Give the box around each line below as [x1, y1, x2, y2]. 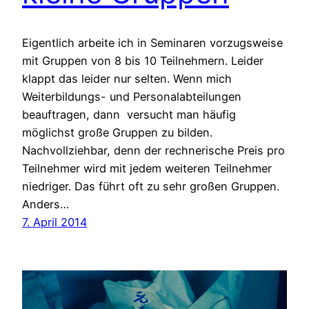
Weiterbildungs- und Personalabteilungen [22, 90, 241, 104]
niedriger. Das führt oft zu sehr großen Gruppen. [22, 179, 279, 194]
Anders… [22, 197, 69, 212]
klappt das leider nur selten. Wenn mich [22, 72, 232, 86]
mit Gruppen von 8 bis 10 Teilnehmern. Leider [22, 54, 263, 68]
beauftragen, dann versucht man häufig [22, 108, 236, 122]
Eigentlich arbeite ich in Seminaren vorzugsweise [22, 36, 283, 50]
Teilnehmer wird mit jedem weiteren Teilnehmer [22, 161, 272, 176]
